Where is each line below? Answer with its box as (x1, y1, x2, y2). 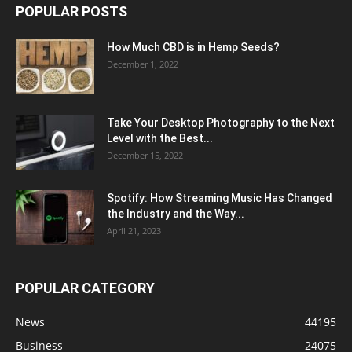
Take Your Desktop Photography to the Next (107, 115, 335, 129)
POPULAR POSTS (16, 2, 127, 20)
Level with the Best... (107, 131, 213, 145)
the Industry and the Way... (107, 207, 244, 220)
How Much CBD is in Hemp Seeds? (107, 40, 280, 53)
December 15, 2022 (107, 148, 183, 161)
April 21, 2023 (107, 224, 161, 236)
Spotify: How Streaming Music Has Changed (107, 191, 332, 204)
